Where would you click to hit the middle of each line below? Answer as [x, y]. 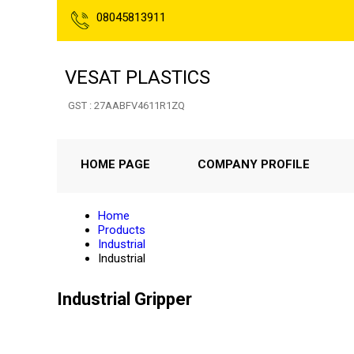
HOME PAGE [115, 164]
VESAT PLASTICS [137, 77]
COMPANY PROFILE [254, 164]
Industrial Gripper [124, 299]
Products [122, 230]
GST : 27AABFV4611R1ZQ [126, 105]
